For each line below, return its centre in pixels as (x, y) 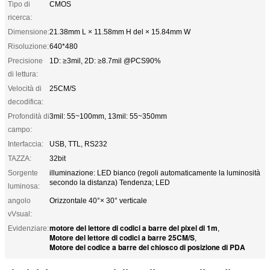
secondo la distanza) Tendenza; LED (110, 182)
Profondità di (29, 116)
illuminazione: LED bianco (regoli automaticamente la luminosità (155, 173)
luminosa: (24, 186)
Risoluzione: (28, 46)
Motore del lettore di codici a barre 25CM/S (122, 237)
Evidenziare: (28, 228)
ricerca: (20, 17)
